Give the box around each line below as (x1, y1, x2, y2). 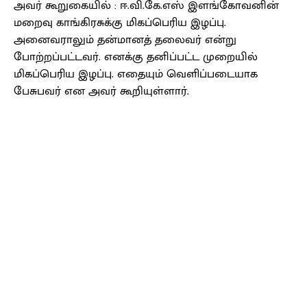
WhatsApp (268, 157, 299, 170)
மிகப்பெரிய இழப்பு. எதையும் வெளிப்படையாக (14, 64, 258, 84)
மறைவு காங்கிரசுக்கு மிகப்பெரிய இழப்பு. (14, 13, 226, 33)
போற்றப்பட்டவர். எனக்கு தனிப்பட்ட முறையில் (14, 47, 258, 67)
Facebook (46, 157, 76, 170)
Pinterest (185, 157, 214, 170)
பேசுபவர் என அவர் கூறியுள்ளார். (14, 82, 189, 101)
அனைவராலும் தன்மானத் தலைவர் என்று (14, 30, 236, 50)
